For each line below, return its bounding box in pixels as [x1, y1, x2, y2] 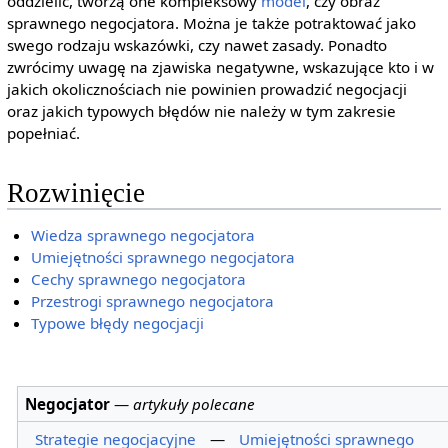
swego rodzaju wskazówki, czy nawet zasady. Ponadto [6, 34, 387, 55]
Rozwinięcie [6, 177, 145, 208]
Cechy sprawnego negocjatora [31, 268, 247, 289]
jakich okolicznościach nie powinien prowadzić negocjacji [6, 78, 407, 99]
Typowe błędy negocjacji [31, 312, 205, 333]
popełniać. [6, 122, 80, 143]
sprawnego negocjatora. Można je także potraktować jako [6, 12, 416, 33]
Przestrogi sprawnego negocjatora [31, 290, 275, 311]
